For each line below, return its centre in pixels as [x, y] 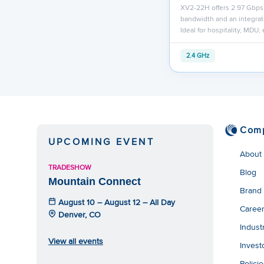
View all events [76, 241]
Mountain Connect [95, 181]
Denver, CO [78, 214]
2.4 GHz [198, 55]
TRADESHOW [70, 167]
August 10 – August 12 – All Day [115, 202]
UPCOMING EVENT [101, 141]
